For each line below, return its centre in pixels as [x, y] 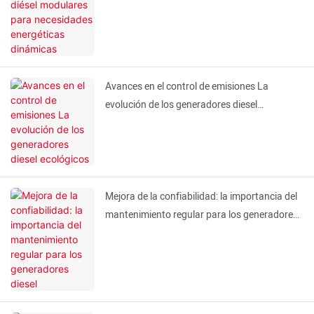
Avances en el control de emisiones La [187, 87]
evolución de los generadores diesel [181, 105]
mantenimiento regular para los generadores [202, 215]
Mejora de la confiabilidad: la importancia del [201, 197]
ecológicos [128, 123]
